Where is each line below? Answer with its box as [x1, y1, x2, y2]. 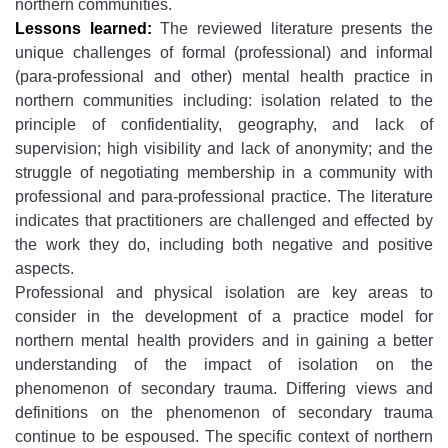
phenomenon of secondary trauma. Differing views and [15, 380, 433, 398]
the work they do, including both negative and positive [15, 236, 433, 254]
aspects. [15, 260, 74, 278]
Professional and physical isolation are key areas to [15, 284, 433, 302]
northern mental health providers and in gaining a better [15, 332, 433, 350]
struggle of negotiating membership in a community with [15, 164, 433, 182]
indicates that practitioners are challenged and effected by [15, 212, 433, 230]
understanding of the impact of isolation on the [15, 356, 433, 374]
